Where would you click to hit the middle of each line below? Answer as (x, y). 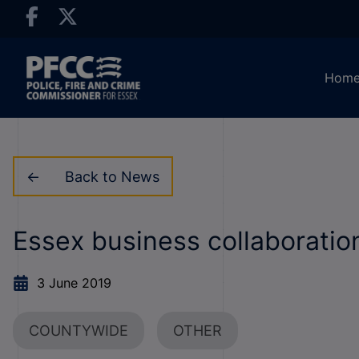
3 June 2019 (74, 283)
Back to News (112, 176)
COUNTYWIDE (79, 331)
